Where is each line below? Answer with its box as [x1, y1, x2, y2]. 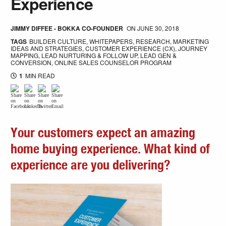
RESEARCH [136, 37, 171, 46]
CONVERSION [11, 58, 52, 67]
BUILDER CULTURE [29, 37, 87, 46]
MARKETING [173, 37, 209, 46]
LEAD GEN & [140, 51, 177, 60]
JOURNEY [178, 44, 208, 53]
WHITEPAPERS [89, 37, 133, 46]
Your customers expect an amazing [11, 127, 196, 140]
